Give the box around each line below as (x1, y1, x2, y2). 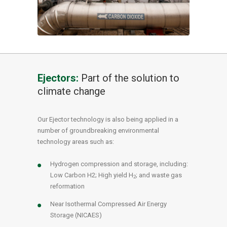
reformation (50, 182, 85, 190)
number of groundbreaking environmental (37, 126, 159, 134)
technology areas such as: (37, 137, 114, 145)
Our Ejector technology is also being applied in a (37, 115, 178, 123)
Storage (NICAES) (50, 211, 102, 219)
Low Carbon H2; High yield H (50, 171, 133, 179)
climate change (37, 85, 105, 97)
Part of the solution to (81, 71, 179, 84)
